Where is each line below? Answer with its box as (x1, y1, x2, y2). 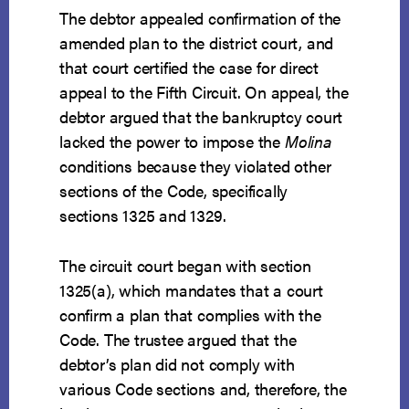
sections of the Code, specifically (59, 179, 288, 203)
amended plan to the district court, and (59, 31, 334, 55)
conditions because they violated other (59, 154, 331, 178)
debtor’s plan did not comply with (59, 352, 295, 376)
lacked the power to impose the (59, 130, 285, 153)
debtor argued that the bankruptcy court (59, 105, 343, 129)
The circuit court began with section (59, 254, 311, 278)
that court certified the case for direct (59, 56, 320, 79)
